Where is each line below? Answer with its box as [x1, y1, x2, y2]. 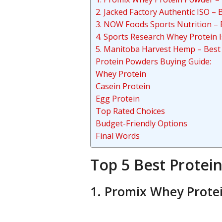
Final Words [96, 130, 140, 141]
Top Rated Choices [96, 106, 165, 116]
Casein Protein [96, 81, 150, 92]
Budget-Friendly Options [96, 118, 187, 129]
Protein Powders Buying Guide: [96, 56, 211, 67]
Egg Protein [96, 93, 140, 104]
